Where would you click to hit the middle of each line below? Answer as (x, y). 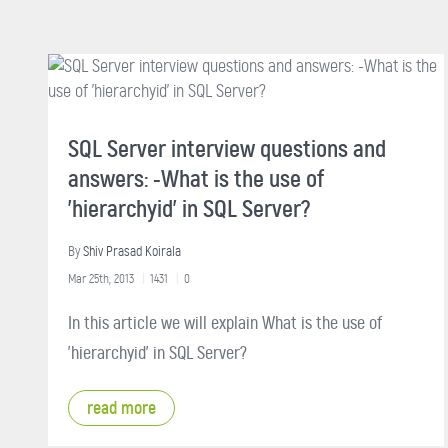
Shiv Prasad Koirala (132, 251)
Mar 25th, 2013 (101, 278)
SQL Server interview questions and (227, 148)
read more (121, 407)
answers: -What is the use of (196, 178)
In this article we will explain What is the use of (225, 322)
